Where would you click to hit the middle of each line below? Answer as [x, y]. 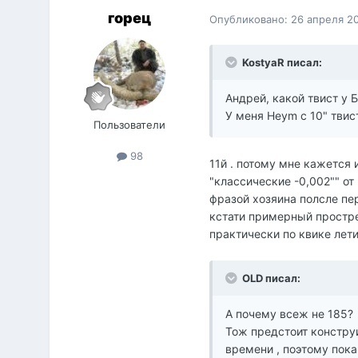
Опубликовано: [251, 19]
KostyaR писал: [281, 63]
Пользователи [130, 125]
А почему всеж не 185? [290, 314]
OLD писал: [270, 278]
